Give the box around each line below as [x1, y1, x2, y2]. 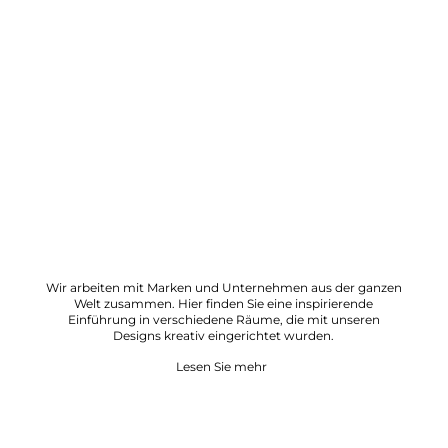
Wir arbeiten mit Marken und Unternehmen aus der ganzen [45, 279, 402, 295]
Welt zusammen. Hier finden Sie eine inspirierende [74, 295, 374, 311]
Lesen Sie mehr [175, 358, 267, 374]
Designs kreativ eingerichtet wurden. [113, 327, 335, 343]
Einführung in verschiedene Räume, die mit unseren [67, 311, 380, 327]
